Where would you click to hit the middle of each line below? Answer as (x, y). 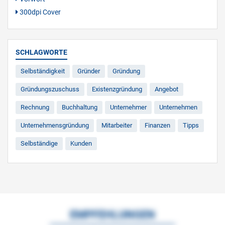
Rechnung (35, 107)
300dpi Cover (39, 12)
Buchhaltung (80, 107)
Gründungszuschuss (50, 89)
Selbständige (39, 144)
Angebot (166, 89)
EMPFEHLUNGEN (113, 215)
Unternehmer (128, 107)
